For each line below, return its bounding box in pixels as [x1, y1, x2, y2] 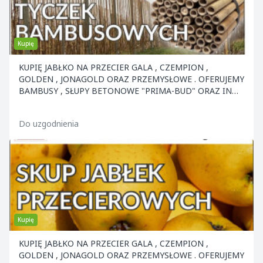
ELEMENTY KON [19, 97, 82, 108]
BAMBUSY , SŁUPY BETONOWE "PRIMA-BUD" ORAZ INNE [19, 85, 243, 96]
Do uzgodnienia [19, 118, 79, 129]
